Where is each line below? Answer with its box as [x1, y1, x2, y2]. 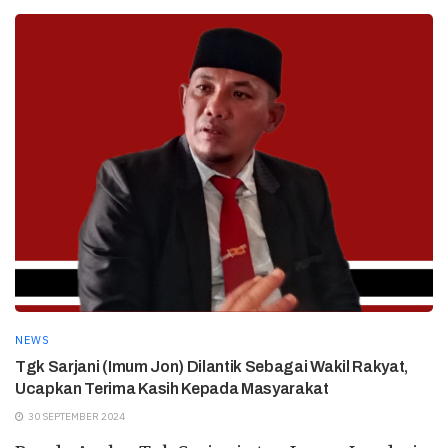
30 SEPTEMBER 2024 [26, 410, 125, 424]
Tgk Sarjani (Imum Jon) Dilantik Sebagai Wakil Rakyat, [15, 358, 409, 376]
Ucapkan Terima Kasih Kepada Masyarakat [15, 380, 329, 398]
